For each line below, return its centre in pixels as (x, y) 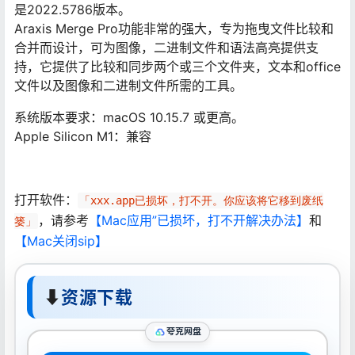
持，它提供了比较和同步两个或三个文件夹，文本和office (177, 66)
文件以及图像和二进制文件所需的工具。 (128, 85)
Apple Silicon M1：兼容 (83, 136)
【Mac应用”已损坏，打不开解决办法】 (199, 220)
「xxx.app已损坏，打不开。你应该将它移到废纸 (201, 200)
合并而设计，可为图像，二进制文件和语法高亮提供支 (166, 47)
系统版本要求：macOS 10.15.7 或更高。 (129, 117)
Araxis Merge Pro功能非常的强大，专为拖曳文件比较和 (174, 28)
